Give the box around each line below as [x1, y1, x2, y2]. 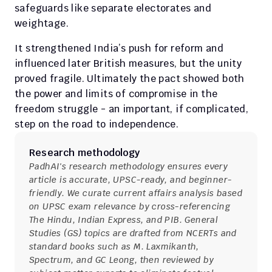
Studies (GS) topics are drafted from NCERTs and [29, 228, 237, 239]
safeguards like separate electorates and [15, 2, 211, 15]
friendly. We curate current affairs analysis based [29, 188, 242, 199]
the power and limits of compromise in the [15, 87, 218, 100]
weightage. [15, 17, 69, 30]
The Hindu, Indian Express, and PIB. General [29, 214, 219, 225]
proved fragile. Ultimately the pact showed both [15, 72, 245, 85]
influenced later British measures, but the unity [15, 57, 242, 70]
